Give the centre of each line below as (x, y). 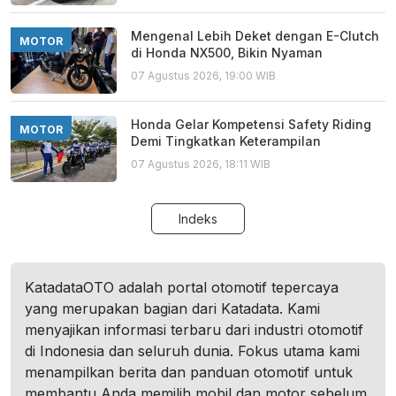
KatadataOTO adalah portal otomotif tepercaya (182, 288)
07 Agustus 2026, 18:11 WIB (201, 164)
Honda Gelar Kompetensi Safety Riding (251, 125)
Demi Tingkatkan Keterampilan (226, 141)
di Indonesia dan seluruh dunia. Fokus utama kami (192, 351)
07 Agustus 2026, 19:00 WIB (203, 76)
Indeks (198, 219)
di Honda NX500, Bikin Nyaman (227, 53)
